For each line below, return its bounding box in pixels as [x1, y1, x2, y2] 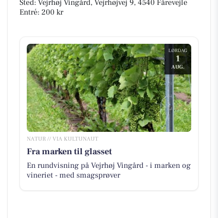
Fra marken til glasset [26, 145, 112, 157]
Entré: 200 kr [19, 7, 63, 18]
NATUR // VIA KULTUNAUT [26, 135, 98, 143]
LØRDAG [168, 47, 188, 54]
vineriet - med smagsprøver [26, 170, 120, 180]
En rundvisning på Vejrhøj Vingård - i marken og [26, 160, 191, 170]
